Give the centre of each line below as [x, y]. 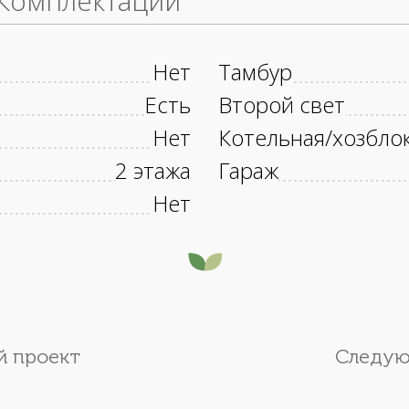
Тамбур [255, 72]
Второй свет [282, 105]
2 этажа [153, 171]
